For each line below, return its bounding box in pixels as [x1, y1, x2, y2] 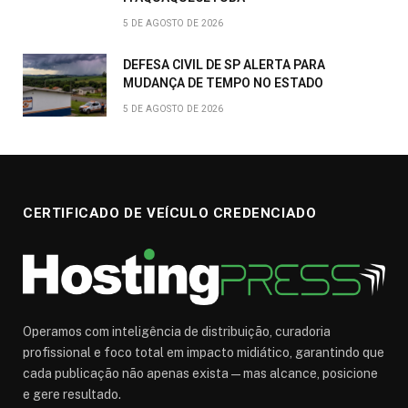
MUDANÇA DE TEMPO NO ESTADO [123, 76, 323, 91]
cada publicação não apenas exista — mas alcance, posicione [23, 366, 378, 382]
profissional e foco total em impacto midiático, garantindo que [23, 345, 384, 361]
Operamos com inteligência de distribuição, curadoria [23, 324, 331, 340]
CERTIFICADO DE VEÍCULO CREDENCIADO [23, 205, 317, 222]
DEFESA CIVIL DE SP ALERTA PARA [123, 57, 325, 73]
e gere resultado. [23, 387, 121, 403]
